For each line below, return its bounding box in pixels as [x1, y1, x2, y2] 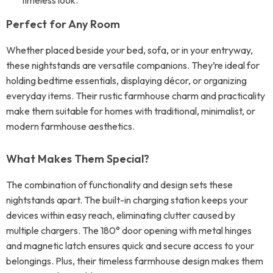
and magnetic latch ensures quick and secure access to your [6, 239, 254, 252]
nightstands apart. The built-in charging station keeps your [6, 194, 248, 206]
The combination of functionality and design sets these [6, 179, 233, 191]
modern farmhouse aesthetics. [6, 120, 135, 132]
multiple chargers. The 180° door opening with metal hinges [6, 224, 252, 236]
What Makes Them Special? [6, 152, 149, 166]
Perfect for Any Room [6, 17, 120, 31]
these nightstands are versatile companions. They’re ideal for [6, 59, 260, 71]
